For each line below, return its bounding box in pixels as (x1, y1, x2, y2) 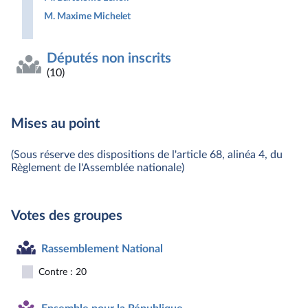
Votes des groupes (11, 209, 122, 223)
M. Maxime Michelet (44, 11, 131, 21)
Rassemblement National (41, 243, 163, 254)
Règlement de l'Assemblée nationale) (11, 162, 184, 173)
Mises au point (11, 117, 100, 131)
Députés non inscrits (47, 52, 171, 65)
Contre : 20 (38, 267, 87, 277)
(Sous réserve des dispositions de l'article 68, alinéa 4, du (11, 149, 283, 160)
